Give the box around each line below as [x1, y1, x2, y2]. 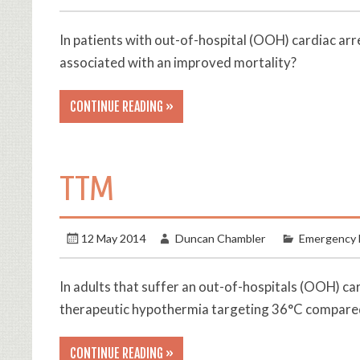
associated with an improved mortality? [59, 53, 297, 71]
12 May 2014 [81, 231, 146, 246]
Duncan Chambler [175, 231, 267, 246]
